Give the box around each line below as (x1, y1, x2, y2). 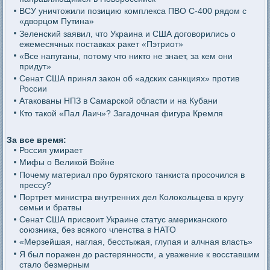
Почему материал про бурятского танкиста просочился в (19, 169, 245, 180)
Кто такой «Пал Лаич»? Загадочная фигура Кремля (19, 108, 223, 118)
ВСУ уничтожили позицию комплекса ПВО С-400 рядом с (19, 6, 246, 16)
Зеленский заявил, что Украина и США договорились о (19, 28, 236, 39)
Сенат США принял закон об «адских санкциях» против (19, 74, 239, 83)
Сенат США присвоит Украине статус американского (19, 215, 227, 224)
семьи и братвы (19, 202, 81, 212)
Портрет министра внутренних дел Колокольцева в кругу (19, 192, 243, 202)
